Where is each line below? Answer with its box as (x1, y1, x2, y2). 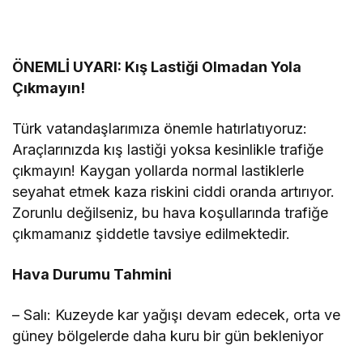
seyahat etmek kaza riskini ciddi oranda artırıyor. (12, 183, 335, 201)
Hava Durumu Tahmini (12, 266, 173, 284)
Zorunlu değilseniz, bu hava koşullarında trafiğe (12, 204, 329, 222)
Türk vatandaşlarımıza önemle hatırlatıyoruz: (12, 120, 308, 138)
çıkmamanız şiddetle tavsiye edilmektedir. (12, 225, 291, 243)
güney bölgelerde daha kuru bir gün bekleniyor (12, 327, 324, 345)
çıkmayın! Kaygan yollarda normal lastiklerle (12, 162, 305, 180)
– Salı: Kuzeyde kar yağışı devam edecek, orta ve (12, 306, 341, 324)
